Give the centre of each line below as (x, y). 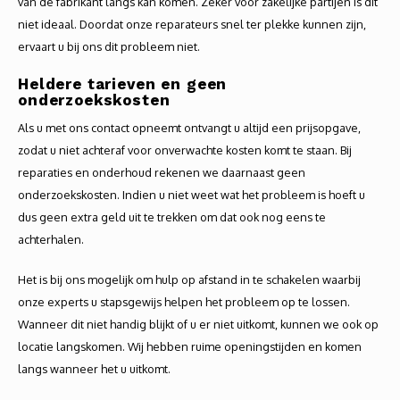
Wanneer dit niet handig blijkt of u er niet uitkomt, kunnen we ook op (198, 324)
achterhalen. (51, 239)
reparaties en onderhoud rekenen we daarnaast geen (162, 172)
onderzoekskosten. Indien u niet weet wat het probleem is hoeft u (192, 195)
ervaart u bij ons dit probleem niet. (109, 46)
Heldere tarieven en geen (123, 84)
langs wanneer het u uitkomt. (94, 369)
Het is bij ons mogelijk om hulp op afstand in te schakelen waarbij (189, 279)
